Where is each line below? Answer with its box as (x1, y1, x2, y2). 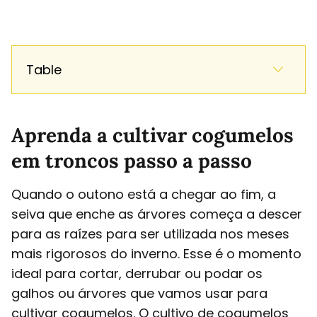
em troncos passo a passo (11, 147, 252, 173)
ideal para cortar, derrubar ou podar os (11, 264, 263, 282)
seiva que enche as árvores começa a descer (11, 204, 302, 223)
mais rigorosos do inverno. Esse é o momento (11, 244, 301, 263)
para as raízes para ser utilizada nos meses (11, 224, 289, 243)
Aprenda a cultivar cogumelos (11, 122, 294, 148)
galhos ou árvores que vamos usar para (11, 284, 267, 302)
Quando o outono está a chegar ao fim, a (11, 185, 276, 203)
